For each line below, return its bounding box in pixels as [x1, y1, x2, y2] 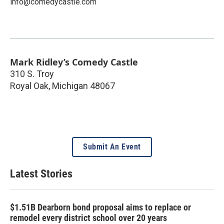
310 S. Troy [10, 68, 54, 79]
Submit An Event [83, 141, 141, 151]
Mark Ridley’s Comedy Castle [10, 55, 138, 68]
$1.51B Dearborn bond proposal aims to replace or [10, 201, 191, 212]
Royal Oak [10, 80, 48, 91]
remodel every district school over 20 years [10, 212, 167, 223]
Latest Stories [10, 167, 72, 180]
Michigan [52, 80, 88, 91]
